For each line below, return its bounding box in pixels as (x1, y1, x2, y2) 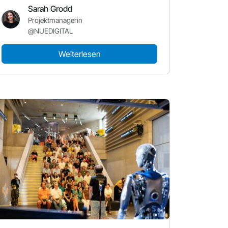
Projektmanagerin (28, 16, 82, 24)
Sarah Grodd (28, 4, 72, 14)
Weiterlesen (58, 49, 101, 59)
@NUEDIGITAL (28, 26, 73, 35)
